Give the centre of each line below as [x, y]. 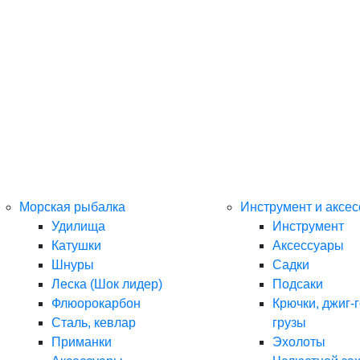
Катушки [76, 245]
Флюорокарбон [96, 303]
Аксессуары [308, 245]
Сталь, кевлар [93, 323]
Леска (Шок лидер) [106, 284]
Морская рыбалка [72, 207]
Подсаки [297, 284]
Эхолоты [299, 342]
